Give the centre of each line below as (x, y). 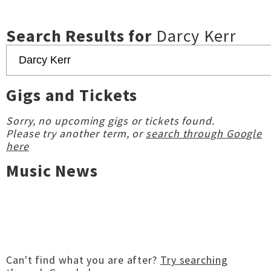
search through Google (204, 133)
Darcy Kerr (197, 36)
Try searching (194, 260)
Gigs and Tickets (72, 95)
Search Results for (81, 36)
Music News (52, 171)
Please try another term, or (76, 133)
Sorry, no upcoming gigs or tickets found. (110, 121)
